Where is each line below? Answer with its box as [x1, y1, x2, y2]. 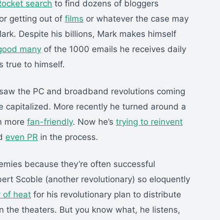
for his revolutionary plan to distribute [31, 190, 181, 200]
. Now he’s [73, 117, 116, 127]
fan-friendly [27, 117, 73, 127]
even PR [5, 132, 38, 142]
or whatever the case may [83, 14, 189, 24]
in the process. [38, 132, 98, 142]
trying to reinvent [116, 117, 183, 127]
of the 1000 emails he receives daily [41, 44, 186, 55]
